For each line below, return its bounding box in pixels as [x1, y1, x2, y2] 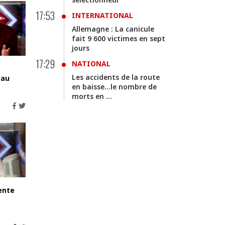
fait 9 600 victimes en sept [72, 34, 165, 43]
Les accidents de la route [72, 72, 160, 82]
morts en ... [72, 91, 112, 101]
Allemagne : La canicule [72, 24, 154, 34]
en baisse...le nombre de [72, 82, 157, 91]
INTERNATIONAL [72, 11, 133, 20]
